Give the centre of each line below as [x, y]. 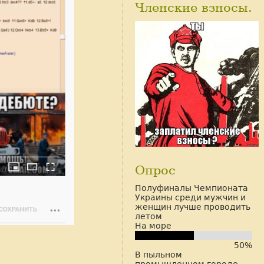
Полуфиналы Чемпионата [192, 188]
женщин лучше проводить [193, 207]
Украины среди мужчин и [190, 198]
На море [153, 226]
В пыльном [159, 254]
